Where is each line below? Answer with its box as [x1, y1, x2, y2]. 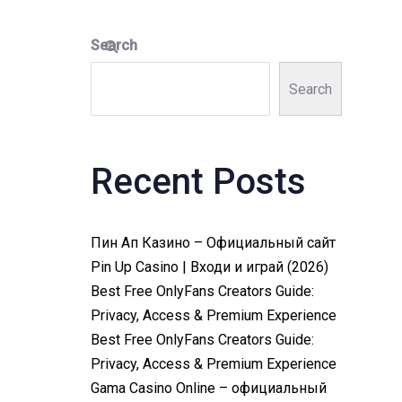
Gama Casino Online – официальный [90, 380, 327, 397]
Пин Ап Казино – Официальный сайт [90, 234, 336, 251]
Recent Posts [90, 161, 306, 203]
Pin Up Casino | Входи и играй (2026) [90, 258, 328, 275]
